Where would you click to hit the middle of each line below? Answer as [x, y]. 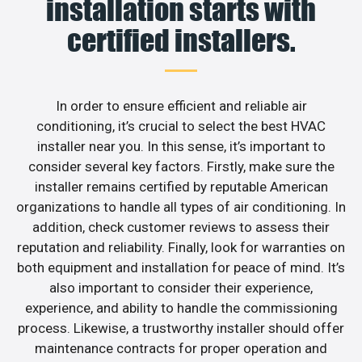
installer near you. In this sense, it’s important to [181, 146]
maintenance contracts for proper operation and [181, 348]
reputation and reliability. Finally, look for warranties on [181, 247]
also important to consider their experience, [181, 287]
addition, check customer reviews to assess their [181, 227]
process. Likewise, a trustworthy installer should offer [181, 328]
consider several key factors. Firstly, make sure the [181, 166]
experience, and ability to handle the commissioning [181, 307]
